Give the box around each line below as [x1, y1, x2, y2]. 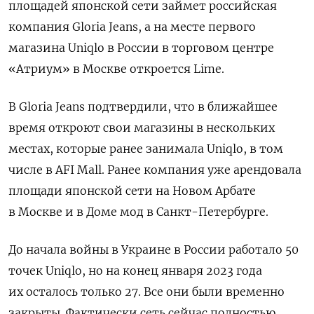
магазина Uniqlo [8, 40, 104, 55]
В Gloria [8, 99, 53, 114]
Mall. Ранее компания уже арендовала [77, 162, 301, 177]
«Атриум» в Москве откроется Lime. [8, 61, 224, 76]
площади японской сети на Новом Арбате [8, 183, 256, 198]
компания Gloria [8, 19, 106, 34]
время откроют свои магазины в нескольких [8, 120, 275, 135]
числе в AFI [8, 162, 74, 177]
